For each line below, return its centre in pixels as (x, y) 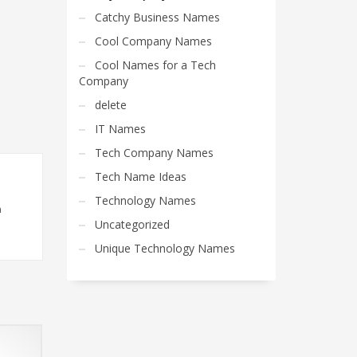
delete (110, 105)
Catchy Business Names (157, 17)
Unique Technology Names (165, 248)
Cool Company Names (153, 41)
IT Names (120, 129)
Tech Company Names (154, 153)
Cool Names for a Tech (155, 65)
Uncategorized (132, 224)
